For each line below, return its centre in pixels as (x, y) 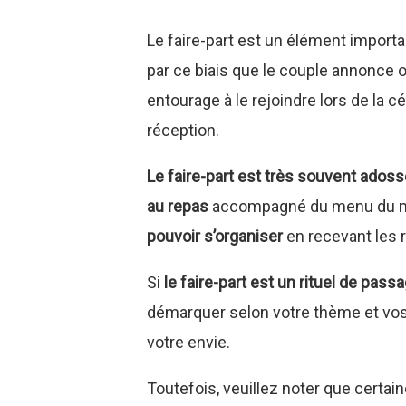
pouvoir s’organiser (215, 236)
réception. (184, 130)
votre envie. (189, 342)
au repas (178, 206)
